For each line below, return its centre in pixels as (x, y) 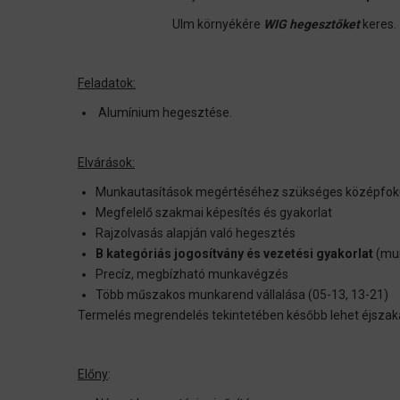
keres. (380, 25)
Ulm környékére (213, 25)
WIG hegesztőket (313, 25)
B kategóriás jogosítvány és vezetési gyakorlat (234, 254)
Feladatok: (107, 83)
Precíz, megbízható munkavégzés (192, 275)
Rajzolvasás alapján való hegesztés (196, 233)
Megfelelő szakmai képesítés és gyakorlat (214, 213)
